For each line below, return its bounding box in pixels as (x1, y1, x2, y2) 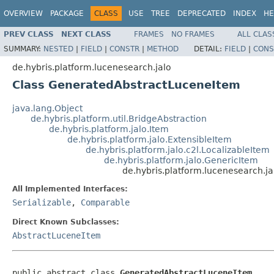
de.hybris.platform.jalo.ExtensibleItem (67, 134, 232, 144)
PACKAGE (50, 9, 84, 18)
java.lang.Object (12, 103, 83, 113)
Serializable (12, 197, 71, 207)
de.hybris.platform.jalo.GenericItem (104, 155, 258, 165)
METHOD (147, 44, 179, 53)
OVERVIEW (4, 9, 43, 18)
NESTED (43, 44, 73, 53)
